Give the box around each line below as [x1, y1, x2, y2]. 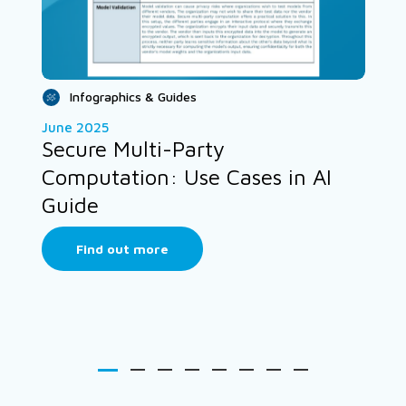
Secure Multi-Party [41, 135, 225, 161]
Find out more [75, 240, 169, 256]
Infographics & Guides [69, 88, 197, 104]
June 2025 [41, 119, 109, 135]
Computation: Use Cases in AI [41, 163, 332, 189]
